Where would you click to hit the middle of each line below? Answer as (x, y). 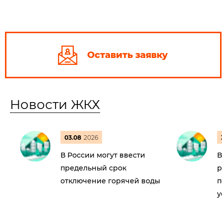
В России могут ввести (103, 155)
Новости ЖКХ (55, 105)
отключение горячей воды (110, 181)
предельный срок (93, 168)
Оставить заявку (128, 55)
